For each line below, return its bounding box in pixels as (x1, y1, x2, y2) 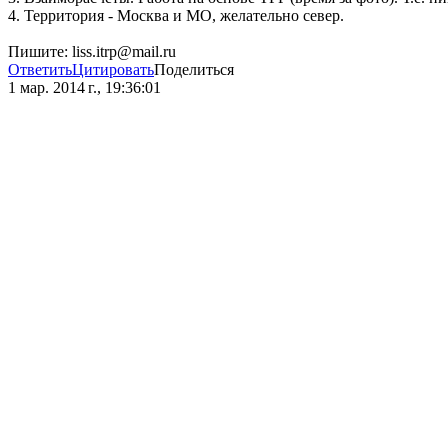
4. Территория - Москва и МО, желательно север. (8, 7, 344, 25)
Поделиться (154, 61, 234, 79)
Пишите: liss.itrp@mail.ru (8, 43, 176, 61)
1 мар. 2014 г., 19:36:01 (8, 79, 161, 97)
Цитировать (72, 61, 154, 79)
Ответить (8, 61, 72, 79)
